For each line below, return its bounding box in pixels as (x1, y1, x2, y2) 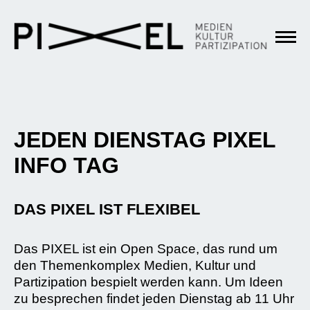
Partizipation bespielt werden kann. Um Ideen (14, 275, 283, 289)
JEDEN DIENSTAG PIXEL (14, 127, 275, 152)
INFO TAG (14, 153, 119, 178)
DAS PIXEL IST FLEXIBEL (14, 201, 200, 218)
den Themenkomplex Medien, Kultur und (14, 258, 256, 273)
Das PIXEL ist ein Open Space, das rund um (14, 241, 277, 256)
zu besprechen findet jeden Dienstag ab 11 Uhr (14, 291, 294, 306)
